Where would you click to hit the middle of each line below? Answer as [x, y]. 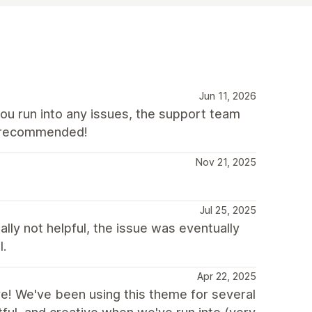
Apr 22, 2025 [227, 276]
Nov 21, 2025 [226, 162]
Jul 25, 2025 [228, 210]
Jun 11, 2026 [228, 95]
